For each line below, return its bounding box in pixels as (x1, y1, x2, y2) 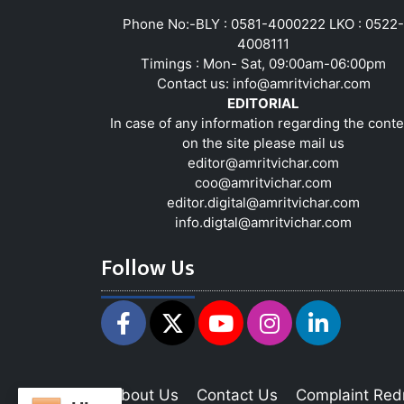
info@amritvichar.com (232, 74, 371, 92)
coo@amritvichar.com (195, 173, 332, 191)
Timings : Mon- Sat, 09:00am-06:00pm (141, 54, 386, 72)
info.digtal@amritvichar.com (175, 213, 352, 231)
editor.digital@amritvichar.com (167, 193, 360, 211)
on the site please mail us (182, 133, 344, 151)
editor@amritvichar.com (188, 153, 339, 171)
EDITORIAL (227, 94, 299, 112)
